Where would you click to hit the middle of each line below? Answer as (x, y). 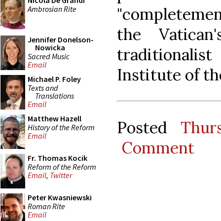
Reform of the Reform (62, 166)
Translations (55, 95)
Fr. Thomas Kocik (57, 158)
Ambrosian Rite (52, 9)
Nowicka (50, 47)
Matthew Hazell (55, 118)
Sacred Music (49, 56)
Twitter (61, 175)
